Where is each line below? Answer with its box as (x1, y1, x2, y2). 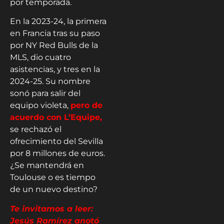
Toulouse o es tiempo (10, 172, 95, 182)
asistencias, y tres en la (10, 64, 100, 74)
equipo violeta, (10, 100, 70, 110)
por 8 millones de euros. (10, 148, 105, 158)
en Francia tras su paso (10, 28, 100, 38)
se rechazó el (10, 124, 61, 134)
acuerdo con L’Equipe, (10, 112, 102, 122)
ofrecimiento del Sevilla (10, 136, 103, 146)
